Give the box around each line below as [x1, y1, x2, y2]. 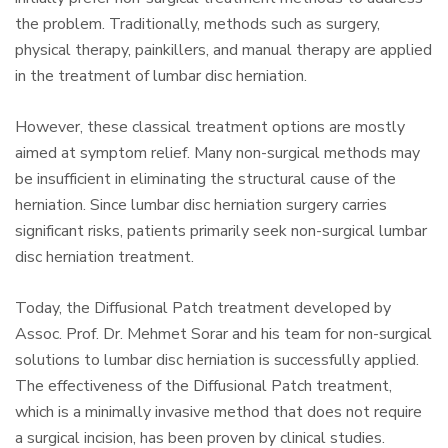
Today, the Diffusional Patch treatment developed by [15, 297, 391, 320]
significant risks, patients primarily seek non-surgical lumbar [15, 220, 427, 243]
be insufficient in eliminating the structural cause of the [15, 168, 396, 191]
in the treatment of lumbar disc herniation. [15, 65, 307, 88]
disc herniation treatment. [15, 246, 194, 269]
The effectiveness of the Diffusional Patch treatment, [15, 375, 392, 398]
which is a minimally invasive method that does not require [15, 401, 422, 424]
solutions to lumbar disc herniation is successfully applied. [15, 349, 419, 372]
